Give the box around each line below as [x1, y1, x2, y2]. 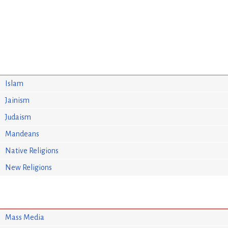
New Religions [5, 163, 52, 172]
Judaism [5, 112, 32, 121]
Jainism [5, 96, 30, 104]
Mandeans [5, 129, 40, 138]
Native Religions [5, 146, 59, 155]
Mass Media [5, 213, 45, 221]
